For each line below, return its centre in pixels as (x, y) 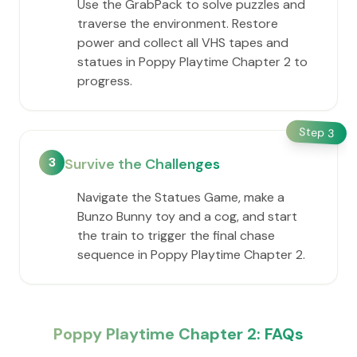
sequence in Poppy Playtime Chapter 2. (191, 255)
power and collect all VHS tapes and (183, 43)
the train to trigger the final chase (176, 235)
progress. (105, 81)
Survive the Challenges (142, 164)
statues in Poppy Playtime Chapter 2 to (192, 62)
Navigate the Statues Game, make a (181, 197)
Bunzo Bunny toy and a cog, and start (187, 216)
